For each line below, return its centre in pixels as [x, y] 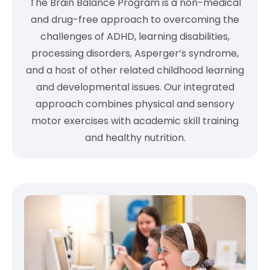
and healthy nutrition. [135, 138]
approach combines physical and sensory [135, 104]
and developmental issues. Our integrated [135, 87]
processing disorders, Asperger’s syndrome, [135, 54]
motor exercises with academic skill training [135, 121]
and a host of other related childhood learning [135, 71]
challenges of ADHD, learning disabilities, [135, 37]
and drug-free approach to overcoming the [135, 20]
